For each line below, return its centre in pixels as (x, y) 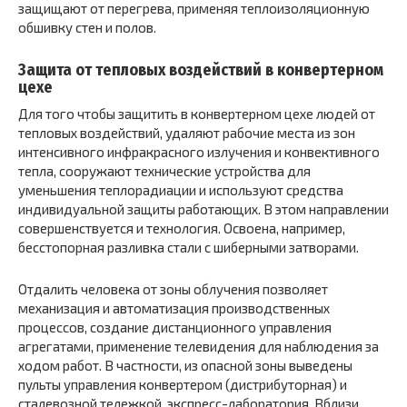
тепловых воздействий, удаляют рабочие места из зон (187, 133)
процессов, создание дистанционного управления (175, 328)
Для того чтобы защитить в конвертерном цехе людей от (197, 114)
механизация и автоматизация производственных (174, 308)
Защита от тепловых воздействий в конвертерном (201, 70)
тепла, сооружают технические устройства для (164, 171)
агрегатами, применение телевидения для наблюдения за (199, 347)
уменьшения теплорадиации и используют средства (181, 190)
